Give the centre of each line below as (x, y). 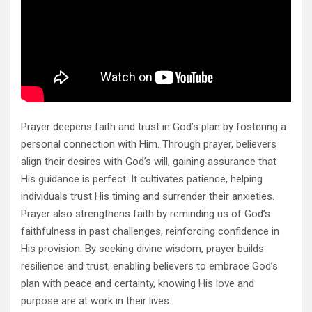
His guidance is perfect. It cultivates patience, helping (142, 179)
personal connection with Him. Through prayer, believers (149, 145)
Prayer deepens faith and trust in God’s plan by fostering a (154, 127)
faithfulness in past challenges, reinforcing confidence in (150, 232)
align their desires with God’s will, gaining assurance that (149, 162)
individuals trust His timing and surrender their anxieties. (148, 197)
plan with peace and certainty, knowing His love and (138, 284)
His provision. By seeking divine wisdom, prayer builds (142, 249)
